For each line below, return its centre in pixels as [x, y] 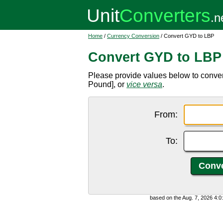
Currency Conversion [133, 36]
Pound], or [107, 84]
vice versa [144, 84]
